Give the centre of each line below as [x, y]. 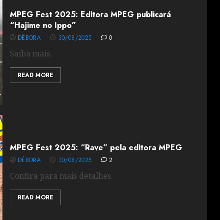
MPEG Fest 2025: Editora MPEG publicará [90, 14]
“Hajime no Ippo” [43, 25]
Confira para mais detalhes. [61, 176]
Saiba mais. [31, 54]
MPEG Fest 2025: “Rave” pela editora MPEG [96, 148]
